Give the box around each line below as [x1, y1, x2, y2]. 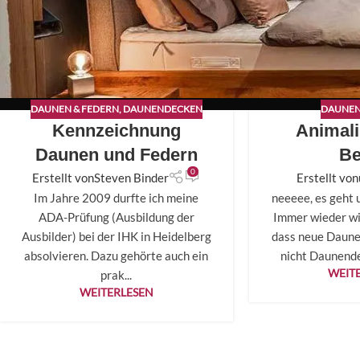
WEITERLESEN [79, 286, 153, 300]
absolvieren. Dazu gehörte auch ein [24, 248, 209, 264]
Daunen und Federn [35, 144, 198, 165]
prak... [100, 268, 133, 283]
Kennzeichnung [51, 120, 181, 141]
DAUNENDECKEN [122, 102, 202, 115]
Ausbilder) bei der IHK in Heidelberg [21, 229, 211, 244]
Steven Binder [94, 170, 170, 185]
